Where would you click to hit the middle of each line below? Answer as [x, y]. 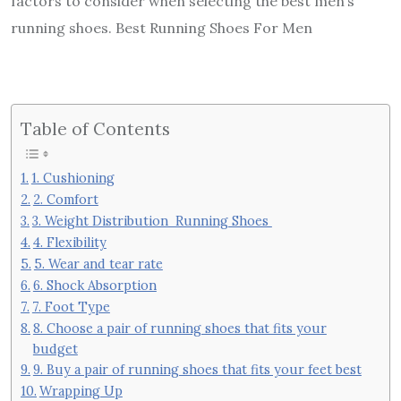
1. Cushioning [73, 178]
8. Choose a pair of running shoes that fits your [179, 328]
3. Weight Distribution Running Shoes [152, 221]
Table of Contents [95, 128]
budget [55, 349]
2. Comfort [65, 200]
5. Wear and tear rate [98, 264]
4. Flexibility [69, 243]
